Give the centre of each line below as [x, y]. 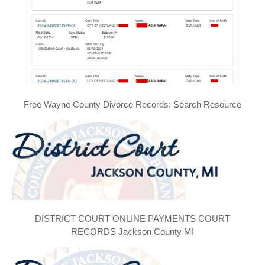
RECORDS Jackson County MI [132, 231]
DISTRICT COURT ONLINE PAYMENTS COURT [132, 218]
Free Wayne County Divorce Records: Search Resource [132, 104]
